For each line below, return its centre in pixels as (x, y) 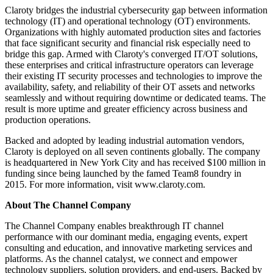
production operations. (48, 120)
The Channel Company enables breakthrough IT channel (114, 226)
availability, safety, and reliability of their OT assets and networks (130, 87)
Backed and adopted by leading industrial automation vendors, (125, 141)
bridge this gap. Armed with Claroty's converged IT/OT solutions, (131, 54)
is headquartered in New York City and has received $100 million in (135, 163)
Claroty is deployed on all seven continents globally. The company (133, 152)
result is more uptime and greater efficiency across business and (126, 109)
